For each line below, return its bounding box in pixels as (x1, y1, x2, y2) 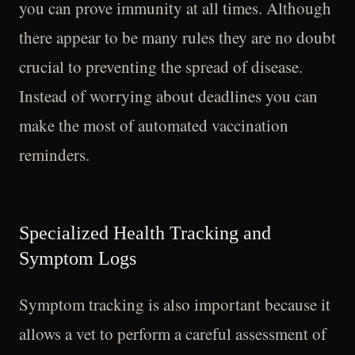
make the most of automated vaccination (19, 114, 288, 136)
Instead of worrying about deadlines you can (19, 85, 318, 107)
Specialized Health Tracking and (19, 223, 271, 243)
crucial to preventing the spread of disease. (19, 55, 303, 78)
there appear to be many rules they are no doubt (19, 26, 336, 48)
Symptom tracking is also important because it (19, 293, 330, 315)
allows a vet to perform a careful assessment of (19, 323, 326, 345)
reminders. (19, 143, 90, 166)
